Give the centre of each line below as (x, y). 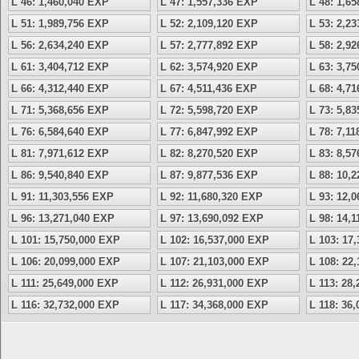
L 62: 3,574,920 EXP (209, 67)
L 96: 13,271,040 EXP (63, 218)
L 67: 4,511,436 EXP (209, 89)
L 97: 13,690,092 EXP (212, 218)
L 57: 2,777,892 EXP (209, 45)
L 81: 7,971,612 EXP (60, 153)
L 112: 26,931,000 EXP (214, 283)
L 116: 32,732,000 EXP (65, 305)
